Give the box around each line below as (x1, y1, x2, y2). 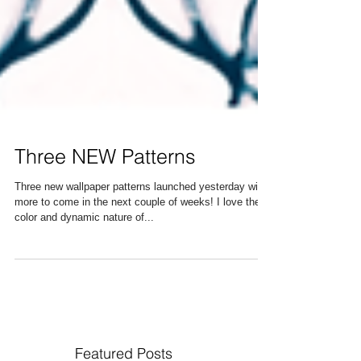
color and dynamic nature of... (15, 237, 154, 249)
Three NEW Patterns (15, 170, 196, 194)
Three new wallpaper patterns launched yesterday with (15, 206, 267, 218)
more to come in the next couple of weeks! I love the (15, 222, 217, 234)
